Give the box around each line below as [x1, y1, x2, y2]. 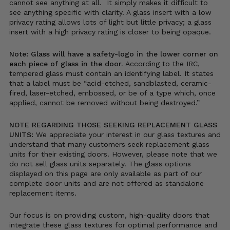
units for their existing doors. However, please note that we [9, 150, 217, 159]
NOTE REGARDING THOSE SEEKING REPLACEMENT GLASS [9, 121, 217, 129]
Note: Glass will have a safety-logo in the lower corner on [9, 50, 218, 59]
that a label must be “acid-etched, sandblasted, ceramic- [9, 79, 212, 88]
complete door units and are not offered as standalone [9, 179, 204, 188]
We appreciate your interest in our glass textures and [33, 130, 221, 139]
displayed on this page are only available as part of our [9, 169, 202, 178]
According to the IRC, [125, 60, 200, 68]
